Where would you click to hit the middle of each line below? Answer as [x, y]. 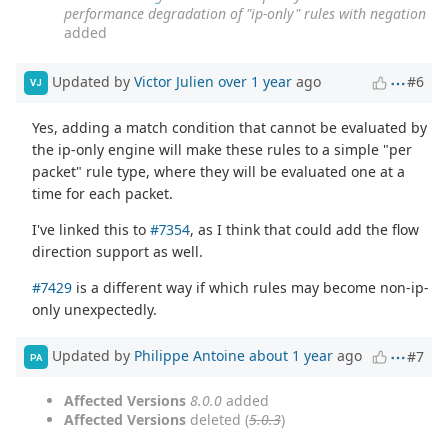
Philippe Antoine [189, 356]
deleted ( [217, 420]
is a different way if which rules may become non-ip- [251, 287]
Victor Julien [174, 81]
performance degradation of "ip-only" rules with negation [245, 13]
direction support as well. [118, 251]
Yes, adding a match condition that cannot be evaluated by [230, 127]
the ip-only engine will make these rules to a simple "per [222, 149]
